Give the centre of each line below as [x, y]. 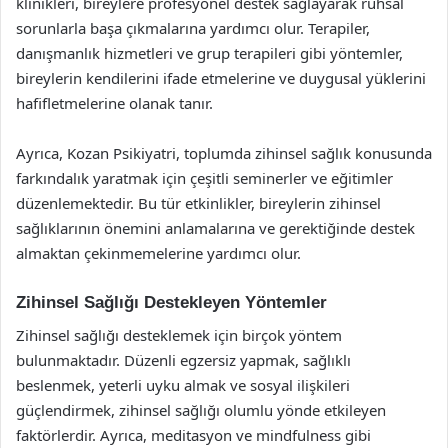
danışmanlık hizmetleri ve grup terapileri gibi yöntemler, [209, 53]
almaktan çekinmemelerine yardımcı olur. [158, 253]
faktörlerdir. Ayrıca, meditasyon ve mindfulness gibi [193, 434]
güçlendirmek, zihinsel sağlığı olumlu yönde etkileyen [201, 409]
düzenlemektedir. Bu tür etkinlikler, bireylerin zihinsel [198, 203]
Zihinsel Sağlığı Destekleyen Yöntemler [171, 302]
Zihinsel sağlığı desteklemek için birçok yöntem [179, 334]
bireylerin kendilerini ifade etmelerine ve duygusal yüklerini [221, 78]
